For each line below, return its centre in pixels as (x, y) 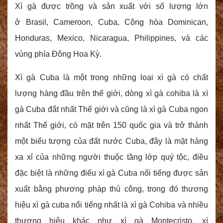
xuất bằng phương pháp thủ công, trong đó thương (111, 189)
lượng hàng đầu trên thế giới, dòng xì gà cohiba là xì (111, 94)
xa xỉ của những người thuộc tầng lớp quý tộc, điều (111, 157)
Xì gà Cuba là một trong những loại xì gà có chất (111, 78)
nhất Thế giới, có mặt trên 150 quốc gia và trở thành (111, 125)
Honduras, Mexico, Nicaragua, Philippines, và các (111, 38)
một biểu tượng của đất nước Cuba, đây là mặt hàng (111, 141)
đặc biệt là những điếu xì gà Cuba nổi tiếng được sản (111, 173)
